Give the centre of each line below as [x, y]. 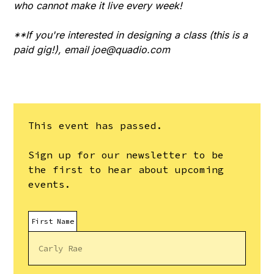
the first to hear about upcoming [126, 170]
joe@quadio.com [131, 50]
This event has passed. [96, 126]
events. [50, 184]
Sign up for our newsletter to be [126, 155]
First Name [53, 221]
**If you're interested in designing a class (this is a [131, 35]
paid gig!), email [53, 50]
